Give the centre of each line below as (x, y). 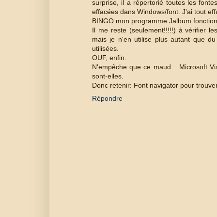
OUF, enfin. (109, 57)
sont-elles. (108, 76)
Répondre (107, 98)
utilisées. (105, 48)
